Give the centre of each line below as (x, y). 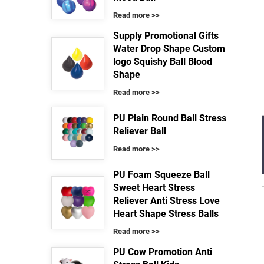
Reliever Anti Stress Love (166, 201)
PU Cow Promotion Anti (163, 252)
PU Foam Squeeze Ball (161, 175)
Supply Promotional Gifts (166, 36)
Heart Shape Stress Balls (166, 214)
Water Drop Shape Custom (169, 49)
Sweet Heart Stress (154, 188)
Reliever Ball (140, 131)
